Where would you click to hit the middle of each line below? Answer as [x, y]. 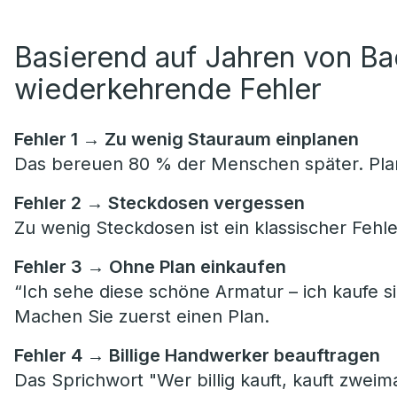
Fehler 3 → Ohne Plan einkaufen [150, 267]
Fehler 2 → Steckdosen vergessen [160, 203]
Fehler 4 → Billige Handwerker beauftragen [197, 355]
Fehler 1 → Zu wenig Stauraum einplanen [187, 139]
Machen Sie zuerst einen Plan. [142, 316]
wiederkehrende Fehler [168, 89]
